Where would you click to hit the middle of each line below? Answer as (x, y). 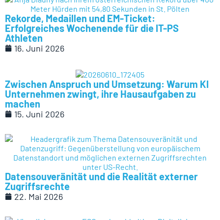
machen (23, 103)
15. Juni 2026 (39, 114)
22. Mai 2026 (39, 196)
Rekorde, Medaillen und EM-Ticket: (80, 18)
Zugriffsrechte (37, 186)
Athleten (24, 38)
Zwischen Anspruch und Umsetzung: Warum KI (107, 84)
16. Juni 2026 (39, 48)
